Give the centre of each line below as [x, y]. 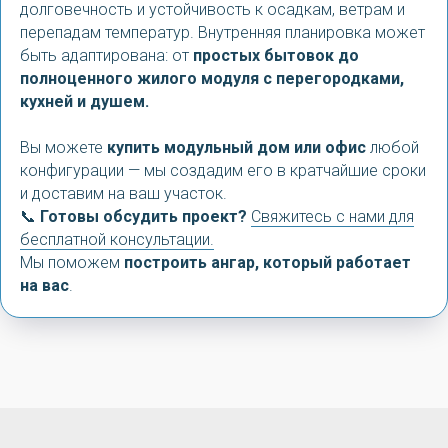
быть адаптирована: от [106, 55]
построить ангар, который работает [267, 262]
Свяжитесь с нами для [332, 216]
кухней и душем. [84, 101]
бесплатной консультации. [117, 239]
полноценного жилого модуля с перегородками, [212, 78]
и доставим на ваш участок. [123, 193]
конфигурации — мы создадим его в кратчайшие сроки [223, 170]
